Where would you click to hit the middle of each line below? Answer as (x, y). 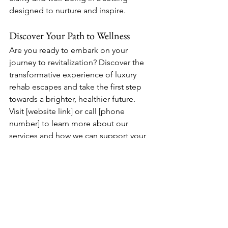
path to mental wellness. (53, 148)
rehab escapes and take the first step (76, 87)
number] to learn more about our (70, 123)
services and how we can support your (79, 136)
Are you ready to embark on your (69, 50)
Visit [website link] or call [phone (68, 111)
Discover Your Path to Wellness (69, 36)
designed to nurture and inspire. (67, 10)
